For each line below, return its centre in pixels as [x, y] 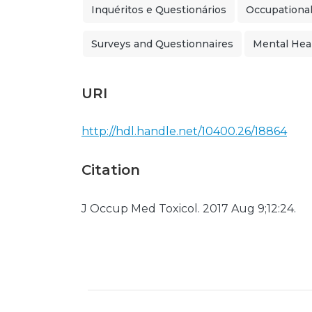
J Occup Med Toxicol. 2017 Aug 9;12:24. [189, 209]
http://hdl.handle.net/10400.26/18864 [184, 131]
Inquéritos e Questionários [159, 10]
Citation [111, 170]
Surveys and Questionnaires [162, 44]
